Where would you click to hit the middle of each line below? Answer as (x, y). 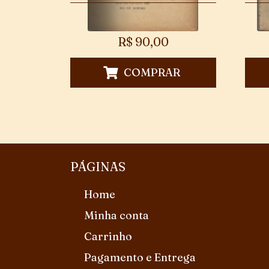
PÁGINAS (98, 167)
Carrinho (108, 237)
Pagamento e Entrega (140, 258)
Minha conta (116, 216)
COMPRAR (152, 73)
